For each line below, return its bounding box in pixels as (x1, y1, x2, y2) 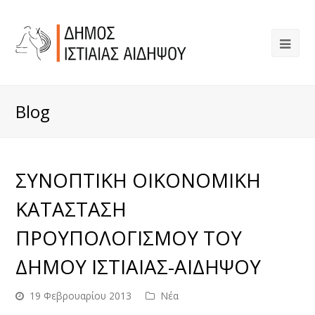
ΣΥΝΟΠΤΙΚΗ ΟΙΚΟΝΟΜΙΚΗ (15, 167, 262, 193)
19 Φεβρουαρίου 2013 (30, 289, 132, 302)
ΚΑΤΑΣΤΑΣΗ (15, 195, 127, 222)
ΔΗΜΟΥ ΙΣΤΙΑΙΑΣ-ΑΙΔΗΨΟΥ (15, 253, 262, 280)
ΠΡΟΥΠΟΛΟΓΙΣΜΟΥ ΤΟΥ (15, 224, 243, 251)
